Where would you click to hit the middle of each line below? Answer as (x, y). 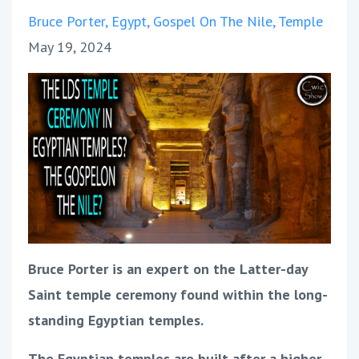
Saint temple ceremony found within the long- (178, 294)
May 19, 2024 (70, 47)
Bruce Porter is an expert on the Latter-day (168, 268)
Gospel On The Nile (213, 21)
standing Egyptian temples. (116, 320)
